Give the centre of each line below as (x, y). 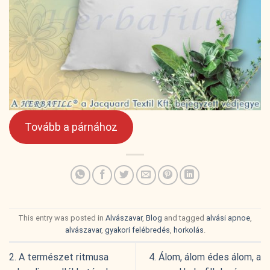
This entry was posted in (62, 218)
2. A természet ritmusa (59, 257)
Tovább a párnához (71, 127)
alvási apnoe (228, 218)
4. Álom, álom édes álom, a (205, 257)
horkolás (188, 230)
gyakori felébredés (137, 230)
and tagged (184, 218)
